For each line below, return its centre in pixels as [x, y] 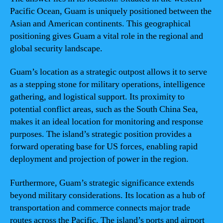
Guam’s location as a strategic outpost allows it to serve [109, 72]
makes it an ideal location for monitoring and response [107, 122]
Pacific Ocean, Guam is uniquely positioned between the [111, 11]
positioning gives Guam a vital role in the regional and [107, 36]
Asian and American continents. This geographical [100, 23]
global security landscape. [56, 48]
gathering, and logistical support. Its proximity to [97, 97]
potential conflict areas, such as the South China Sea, [104, 109]
